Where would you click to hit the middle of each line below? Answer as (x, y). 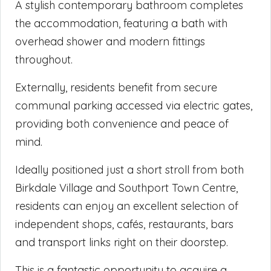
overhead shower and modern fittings (110, 41)
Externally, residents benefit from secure (116, 87)
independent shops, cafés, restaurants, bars (124, 224)
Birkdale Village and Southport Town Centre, (126, 188)
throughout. (44, 59)
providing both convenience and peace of (122, 123)
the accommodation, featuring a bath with (121, 23)
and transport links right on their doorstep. (122, 242)
